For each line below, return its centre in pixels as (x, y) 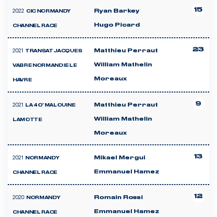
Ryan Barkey (117, 11)
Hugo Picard (117, 25)
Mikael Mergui (120, 158)
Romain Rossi (118, 197)
